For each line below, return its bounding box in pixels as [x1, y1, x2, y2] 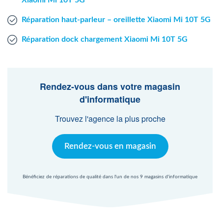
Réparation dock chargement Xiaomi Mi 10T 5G [22, 35, 188, 43]
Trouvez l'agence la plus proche [55, 113, 165, 124]
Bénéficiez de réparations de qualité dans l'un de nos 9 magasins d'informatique [23, 174, 197, 179]
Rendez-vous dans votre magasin [40, 80, 180, 93]
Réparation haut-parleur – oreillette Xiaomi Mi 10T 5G [22, 16, 211, 24]
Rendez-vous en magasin [64, 142, 156, 150]
